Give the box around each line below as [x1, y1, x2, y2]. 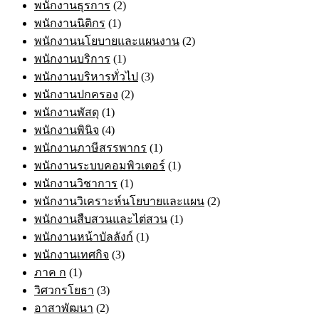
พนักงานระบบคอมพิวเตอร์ [34, 159, 165, 172]
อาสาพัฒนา [34, 301, 93, 314]
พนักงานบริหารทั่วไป [34, 70, 138, 83]
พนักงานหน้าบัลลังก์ [34, 230, 133, 243]
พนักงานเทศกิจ [34, 248, 109, 261]
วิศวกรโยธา [34, 283, 94, 296]
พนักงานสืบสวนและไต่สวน [34, 212, 167, 225]
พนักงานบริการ [34, 52, 110, 65]
